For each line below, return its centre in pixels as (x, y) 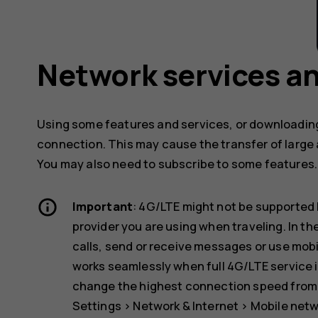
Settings (97, 306)
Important (103, 207)
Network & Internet (186, 306)
